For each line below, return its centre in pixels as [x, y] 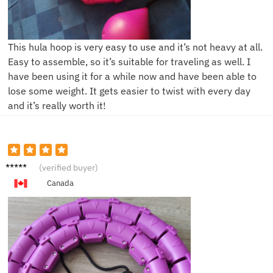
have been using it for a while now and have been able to [132, 76]
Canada [60, 183]
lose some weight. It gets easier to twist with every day [129, 90]
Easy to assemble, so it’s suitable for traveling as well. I [129, 61]
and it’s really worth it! [57, 105]
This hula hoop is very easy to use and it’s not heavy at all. [135, 47]
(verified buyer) [69, 167]
